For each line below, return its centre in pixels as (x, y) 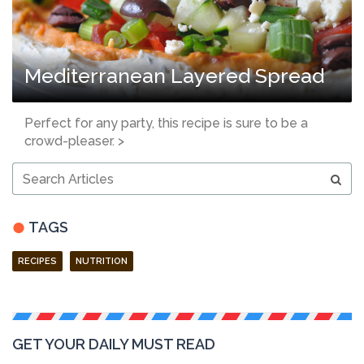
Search (32, 170)
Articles (34, 186)
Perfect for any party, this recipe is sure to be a (166, 123)
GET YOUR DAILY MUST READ (114, 344)
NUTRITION (102, 262)
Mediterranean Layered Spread (174, 76)
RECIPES (37, 262)
